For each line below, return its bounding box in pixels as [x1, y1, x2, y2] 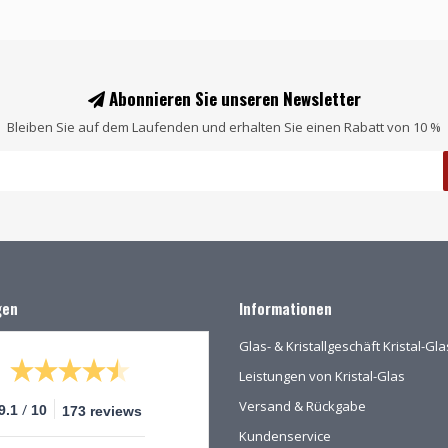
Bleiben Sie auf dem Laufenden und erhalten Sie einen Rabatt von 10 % [7, 117, 441, 136]
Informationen [239, 297, 332, 319]
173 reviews [62, 402, 143, 419]
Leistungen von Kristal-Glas [239, 366, 405, 385]
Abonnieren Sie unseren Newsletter [104, 85, 361, 111]
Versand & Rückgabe [239, 396, 366, 415]
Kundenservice [239, 426, 331, 445]
